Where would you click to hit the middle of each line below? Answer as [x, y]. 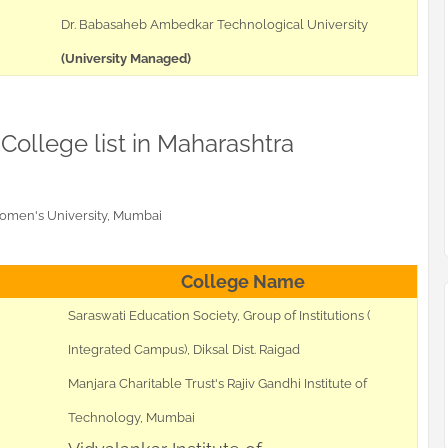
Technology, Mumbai [131, 418]
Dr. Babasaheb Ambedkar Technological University [214, 25]
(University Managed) [126, 59]
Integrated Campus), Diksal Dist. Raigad [184, 350]
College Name [242, 282]
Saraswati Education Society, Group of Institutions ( [219, 316]
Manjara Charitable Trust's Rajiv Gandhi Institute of [217, 384]
